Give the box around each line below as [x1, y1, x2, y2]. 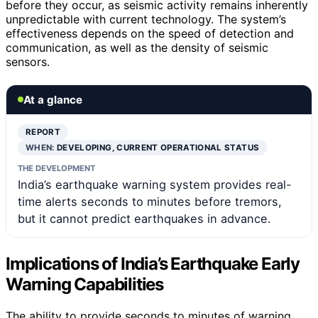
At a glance [23, 92, 82, 106]
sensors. [6, 54, 50, 69]
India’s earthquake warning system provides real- [18, 177, 292, 192]
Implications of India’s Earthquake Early [6, 253, 300, 274]
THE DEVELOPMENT [18, 163, 95, 173]
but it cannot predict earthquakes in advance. [18, 211, 271, 226]
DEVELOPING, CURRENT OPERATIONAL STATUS [57, 142, 260, 153]
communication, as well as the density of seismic [6, 40, 268, 55]
